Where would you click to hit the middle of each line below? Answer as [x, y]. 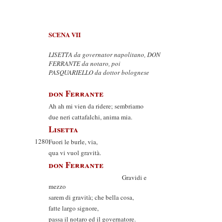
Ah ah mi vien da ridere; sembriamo [96, 106]
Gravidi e [98, 177]
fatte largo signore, [74, 208]
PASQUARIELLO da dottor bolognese [99, 72]
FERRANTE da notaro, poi [84, 63]
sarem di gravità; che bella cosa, [91, 197]
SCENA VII [65, 34]
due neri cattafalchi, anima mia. [90, 117]
